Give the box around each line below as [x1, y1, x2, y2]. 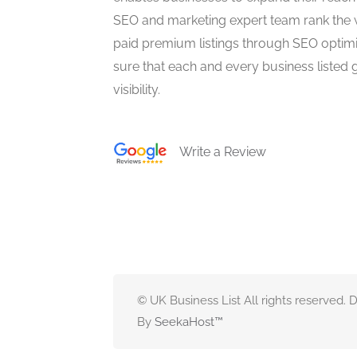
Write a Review [167, 143, 266, 159]
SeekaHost [155, 314, 214, 329]
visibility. [113, 81, 160, 97]
